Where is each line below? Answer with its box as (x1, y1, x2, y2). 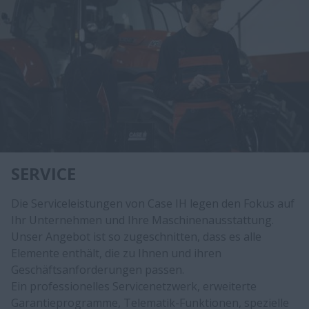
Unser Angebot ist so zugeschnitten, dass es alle (11, 228, 261, 244)
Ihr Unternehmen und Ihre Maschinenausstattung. (11, 212, 274, 228)
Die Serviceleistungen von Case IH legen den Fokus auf (11, 195, 295, 211)
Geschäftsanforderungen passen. (11, 261, 184, 277)
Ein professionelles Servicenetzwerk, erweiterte (11, 278, 257, 294)
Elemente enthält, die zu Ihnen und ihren (11, 245, 221, 261)
